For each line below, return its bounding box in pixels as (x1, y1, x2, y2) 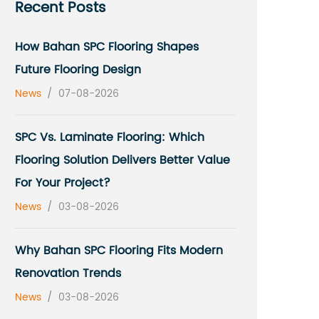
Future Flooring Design (15, 61, 141, 79)
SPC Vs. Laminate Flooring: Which (15, 128, 204, 147)
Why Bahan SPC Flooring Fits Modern (15, 241, 223, 260)
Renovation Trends (15, 264, 121, 283)
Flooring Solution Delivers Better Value (15, 151, 230, 169)
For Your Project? (15, 174, 110, 192)
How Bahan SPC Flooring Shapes (15, 38, 199, 56)
